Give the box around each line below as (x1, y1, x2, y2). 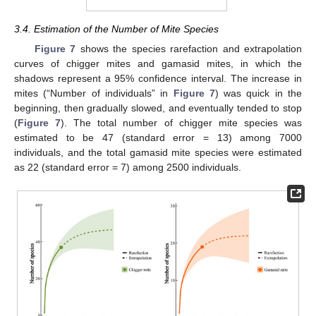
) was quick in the (214, 87, 303, 99)
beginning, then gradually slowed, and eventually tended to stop (14, 102, 302, 114)
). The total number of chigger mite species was (61, 116, 303, 128)
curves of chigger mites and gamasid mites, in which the (14, 57, 302, 69)
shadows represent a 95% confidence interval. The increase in (14, 72, 302, 84)
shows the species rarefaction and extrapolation (75, 42, 303, 54)
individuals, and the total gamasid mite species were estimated (14, 146, 302, 158)
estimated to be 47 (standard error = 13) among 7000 (14, 131, 302, 143)
